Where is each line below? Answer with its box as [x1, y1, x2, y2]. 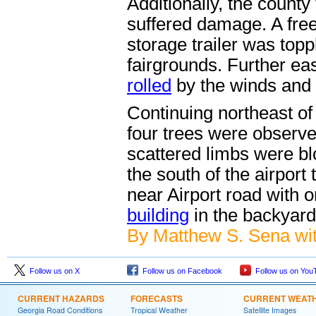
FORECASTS [130, 292, 183, 305]
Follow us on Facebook [138, 267, 222, 276]
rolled [127, 75, 171, 96]
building [127, 205, 189, 226]
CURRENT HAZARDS [18, 292, 104, 305]
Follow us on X [25, 267, 80, 276]
